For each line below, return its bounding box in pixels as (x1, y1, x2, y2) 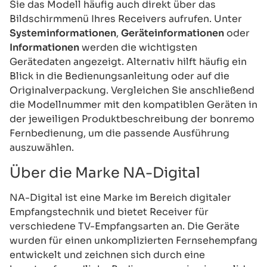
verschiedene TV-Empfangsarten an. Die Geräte (10, 219, 240, 232)
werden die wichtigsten (79, 41, 197, 54)
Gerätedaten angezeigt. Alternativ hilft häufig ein (10, 55, 247, 68)
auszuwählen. (10, 141, 74, 154)
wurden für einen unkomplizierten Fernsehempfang (10, 234, 257, 247)
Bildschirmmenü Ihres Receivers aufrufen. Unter (10, 12, 242, 25)
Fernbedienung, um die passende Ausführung (10, 126, 229, 139)
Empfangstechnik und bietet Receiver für (10, 205, 209, 218)
